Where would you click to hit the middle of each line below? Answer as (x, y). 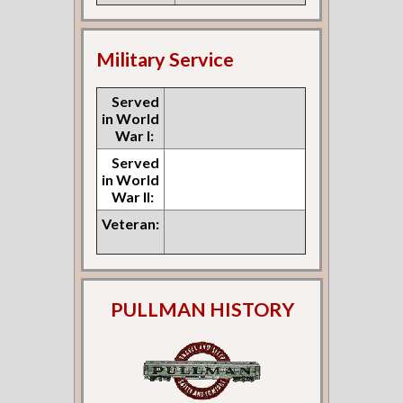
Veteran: (131, 224)
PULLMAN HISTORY (202, 309)
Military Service (166, 60)
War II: (133, 197)
